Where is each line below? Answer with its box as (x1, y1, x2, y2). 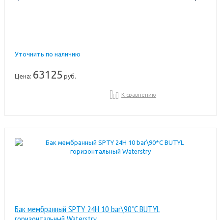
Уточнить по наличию (14, 50, 81, 57)
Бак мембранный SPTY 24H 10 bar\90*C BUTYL (14, 203, 160, 215)
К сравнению (121, 91, 157, 98)
